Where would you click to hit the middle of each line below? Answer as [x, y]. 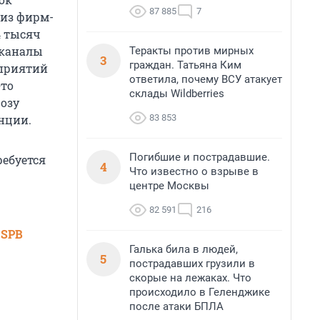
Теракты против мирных [191, 51]
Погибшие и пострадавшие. [200, 157]
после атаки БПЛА [176, 306]
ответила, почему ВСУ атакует [206, 79]
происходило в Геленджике [200, 292]
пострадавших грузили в [192, 264]
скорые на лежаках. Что [190, 278]
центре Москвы [169, 186]
